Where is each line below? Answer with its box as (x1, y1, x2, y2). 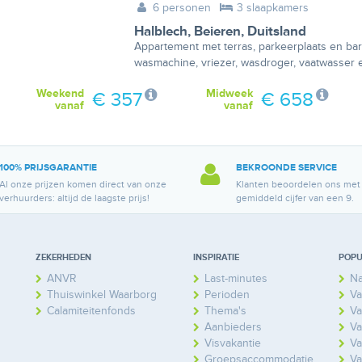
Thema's (204, 304, 246, 318)
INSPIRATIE (193, 252, 239, 263)
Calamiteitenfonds (47, 304, 136, 318)
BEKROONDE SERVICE (235, 161, 337, 174)
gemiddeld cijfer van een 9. (235, 192, 354, 205)
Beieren (193, 23, 241, 40)
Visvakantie (204, 336, 261, 351)
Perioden (204, 288, 250, 302)
